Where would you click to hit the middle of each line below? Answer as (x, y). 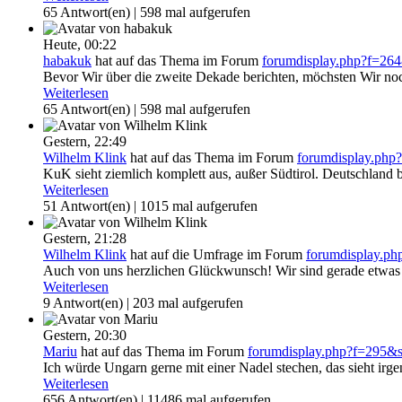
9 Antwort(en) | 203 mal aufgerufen (143, 303)
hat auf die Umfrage (187, 255)
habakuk (67, 61)
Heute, (64, 45)
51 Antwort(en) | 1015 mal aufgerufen (150, 206)
